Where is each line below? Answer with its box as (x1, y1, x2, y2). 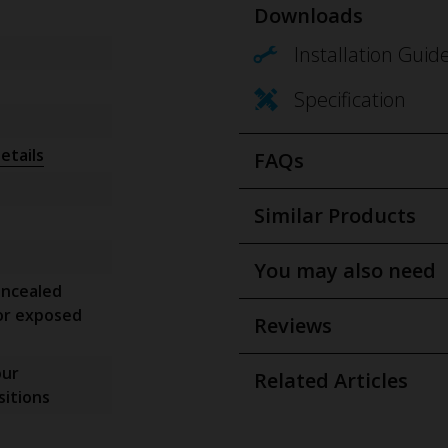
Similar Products (254, 202, 416, 230)
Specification (294, 86, 406, 114)
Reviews (254, 312, 332, 340)
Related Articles (254, 367, 408, 395)
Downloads (254, 2, 363, 30)
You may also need (254, 257, 436, 285)
